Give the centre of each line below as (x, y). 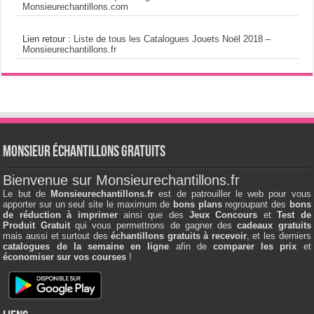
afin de (191, 247)
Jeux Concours (224, 215)
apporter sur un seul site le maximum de (88, 205)
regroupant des (255, 205)
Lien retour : (48, 39)
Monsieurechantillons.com (76, 7)
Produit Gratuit (36, 226)
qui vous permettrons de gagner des (153, 226)
